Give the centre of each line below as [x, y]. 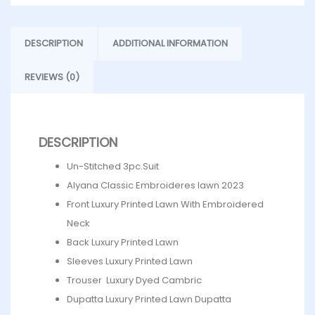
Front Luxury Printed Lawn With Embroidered [165, 205]
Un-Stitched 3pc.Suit [113, 167]
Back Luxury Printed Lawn [123, 243]
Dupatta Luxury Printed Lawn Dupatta [149, 300]
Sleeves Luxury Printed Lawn [130, 262]
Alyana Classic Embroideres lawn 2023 [155, 186]
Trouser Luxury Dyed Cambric [134, 281]
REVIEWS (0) [52, 77]
